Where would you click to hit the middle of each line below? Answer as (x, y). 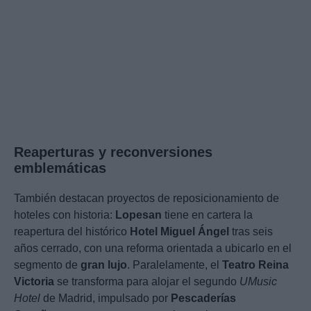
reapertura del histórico (72, 232)
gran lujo (104, 265)
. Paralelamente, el (175, 265)
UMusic (258, 282)
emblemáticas (60, 168)
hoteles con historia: (65, 215)
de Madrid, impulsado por (106, 299)
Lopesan (138, 215)
